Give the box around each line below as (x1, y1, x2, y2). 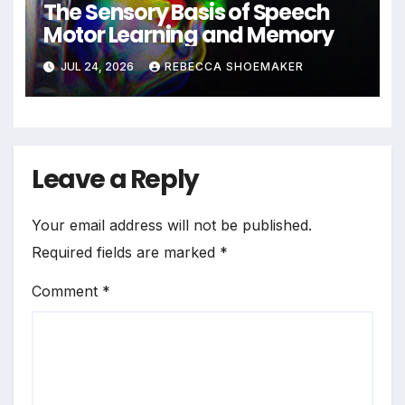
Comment (32, 282, 102, 301)
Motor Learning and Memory (42, 19, 334, 50)
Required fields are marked (32, 243, 220, 262)
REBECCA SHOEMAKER (164, 60, 304, 74)
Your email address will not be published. (32, 216, 312, 235)
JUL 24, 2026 (57, 60, 137, 74)
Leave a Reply (32, 161, 199, 197)
